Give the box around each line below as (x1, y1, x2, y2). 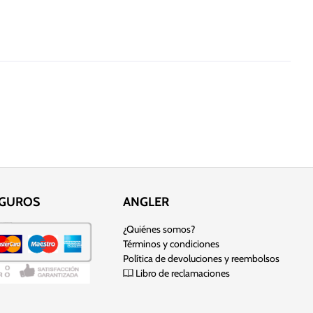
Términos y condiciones (123, 238, 219, 251)
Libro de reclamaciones (133, 267, 230, 280)
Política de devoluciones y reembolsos (123, 252, 279, 265)
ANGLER (123, 194, 169, 210)
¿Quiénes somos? (123, 223, 195, 236)
